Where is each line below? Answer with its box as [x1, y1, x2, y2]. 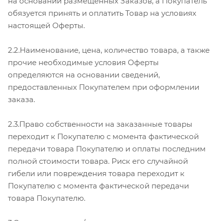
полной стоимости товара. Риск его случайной [8, 156, 188, 166]
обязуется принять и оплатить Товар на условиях [8, 8, 196, 18]
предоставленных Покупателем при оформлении [8, 82, 199, 92]
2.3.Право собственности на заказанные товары [8, 119, 192, 129]
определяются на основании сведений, [8, 70, 160, 79]
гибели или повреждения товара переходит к [8, 168, 184, 178]
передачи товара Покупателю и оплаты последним [8, 144, 206, 153]
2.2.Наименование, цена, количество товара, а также [8, 45, 210, 55]
